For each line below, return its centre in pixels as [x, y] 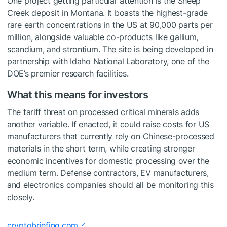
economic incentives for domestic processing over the [108, 161]
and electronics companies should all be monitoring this [110, 185]
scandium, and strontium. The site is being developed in [110, 49]
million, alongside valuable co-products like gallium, [103, 37]
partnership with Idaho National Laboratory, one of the [108, 62]
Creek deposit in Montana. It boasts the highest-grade [108, 13]
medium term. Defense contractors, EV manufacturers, [108, 173]
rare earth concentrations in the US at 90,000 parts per [110, 25]
